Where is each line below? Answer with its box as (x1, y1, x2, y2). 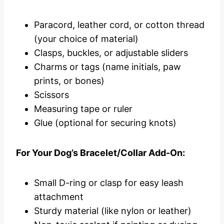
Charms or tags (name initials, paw (34, 61, 181, 72)
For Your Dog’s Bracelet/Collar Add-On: (16, 147, 185, 158)
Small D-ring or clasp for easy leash (34, 177, 183, 188)
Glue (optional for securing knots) (34, 117, 176, 128)
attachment (34, 191, 83, 202)
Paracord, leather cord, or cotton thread (34, 19, 204, 30)
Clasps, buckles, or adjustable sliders (34, 47, 188, 58)
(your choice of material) (34, 33, 138, 44)
